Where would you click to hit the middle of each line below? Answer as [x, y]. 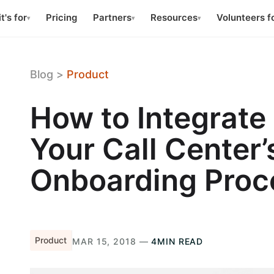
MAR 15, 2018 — [112, 241]
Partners [112, 18]
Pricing [61, 18]
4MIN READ [177, 241]
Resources [174, 18]
